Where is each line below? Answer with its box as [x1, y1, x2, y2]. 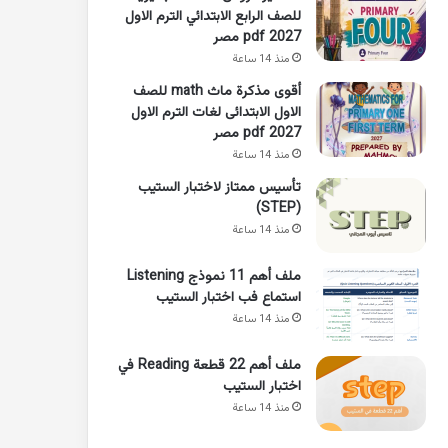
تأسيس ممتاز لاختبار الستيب [138, 176, 301, 199]
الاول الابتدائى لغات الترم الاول [131, 101, 301, 124]
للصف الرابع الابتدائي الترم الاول [125, 5, 301, 28]
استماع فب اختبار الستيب [156, 286, 301, 309]
